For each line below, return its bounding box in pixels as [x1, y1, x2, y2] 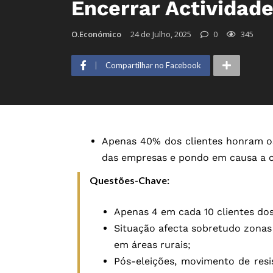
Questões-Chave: [90, 174, 169, 186]
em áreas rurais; [114, 239, 191, 251]
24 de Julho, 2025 [130, 29, 191, 40]
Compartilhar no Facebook [105, 60, 201, 71]
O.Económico [71, 29, 121, 40]
